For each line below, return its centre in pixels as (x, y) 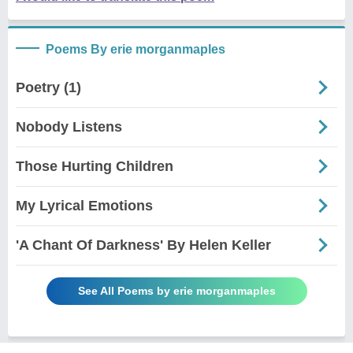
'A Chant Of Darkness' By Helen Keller (143, 245)
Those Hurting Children (95, 166)
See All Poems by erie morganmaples (176, 290)
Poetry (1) (48, 87)
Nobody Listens (69, 126)
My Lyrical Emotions (84, 205)
